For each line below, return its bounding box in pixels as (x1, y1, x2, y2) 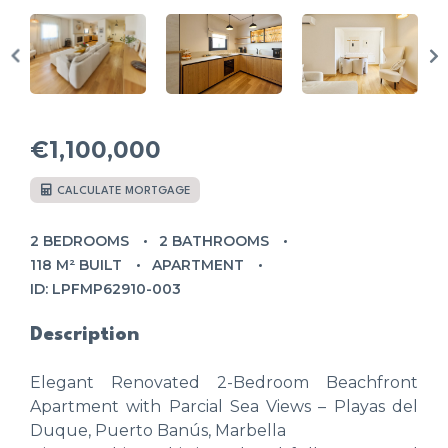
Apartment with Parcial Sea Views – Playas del (30, 396, 418, 416)
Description (30, 324, 139, 345)
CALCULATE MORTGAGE (54, 185, 191, 197)
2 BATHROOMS (159, 231, 269, 250)
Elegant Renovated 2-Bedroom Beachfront (30, 372, 418, 392)
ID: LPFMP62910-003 (30, 279, 181, 298)
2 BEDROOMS (30, 231, 129, 250)
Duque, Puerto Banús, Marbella (30, 420, 286, 440)
